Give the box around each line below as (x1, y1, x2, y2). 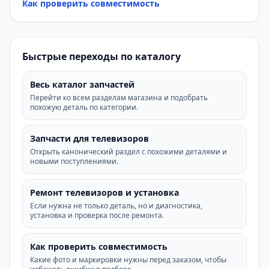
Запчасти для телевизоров (30, 133, 149, 144)
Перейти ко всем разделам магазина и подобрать (30, 92, 208, 103)
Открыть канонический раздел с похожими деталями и (30, 147, 227, 157)
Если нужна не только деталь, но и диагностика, (30, 201, 202, 211)
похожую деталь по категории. (30, 102, 138, 112)
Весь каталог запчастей (30, 79, 134, 90)
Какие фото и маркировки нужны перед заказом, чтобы (30, 255, 226, 265)
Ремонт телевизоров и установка (30, 187, 179, 198)
